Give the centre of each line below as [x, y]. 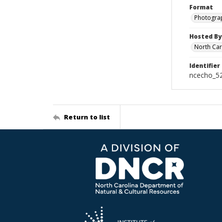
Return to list [87, 117]
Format [201, 7]
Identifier [205, 66]
